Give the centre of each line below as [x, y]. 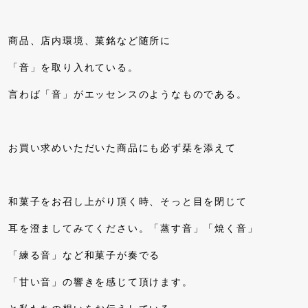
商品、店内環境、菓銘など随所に [90, 41]
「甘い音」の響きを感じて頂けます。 [101, 282]
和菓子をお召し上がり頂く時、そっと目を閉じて [128, 201]
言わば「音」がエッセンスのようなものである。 [128, 94]
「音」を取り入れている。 [74, 67]
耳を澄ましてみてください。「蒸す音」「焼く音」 [133, 228]
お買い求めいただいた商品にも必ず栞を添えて [122, 148]
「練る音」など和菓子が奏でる [85, 255]
